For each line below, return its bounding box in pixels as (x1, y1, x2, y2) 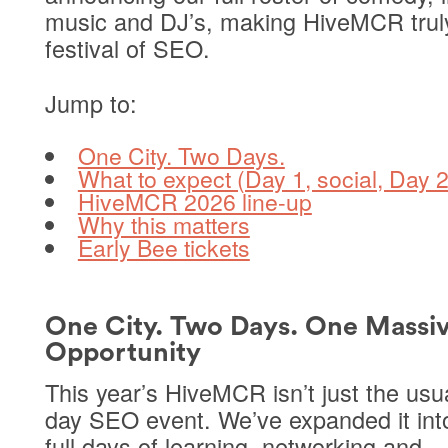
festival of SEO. (44, 30, 210, 65)
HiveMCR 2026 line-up (77, 185, 312, 219)
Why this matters (77, 208, 250, 242)
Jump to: (44, 85, 137, 120)
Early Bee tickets (77, 231, 250, 265)
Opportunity (44, 338, 201, 366)
